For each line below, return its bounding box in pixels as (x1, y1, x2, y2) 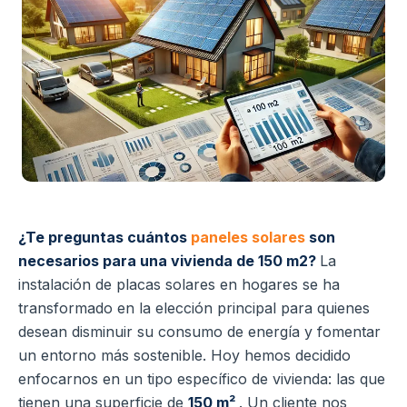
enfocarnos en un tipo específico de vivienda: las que (18, 370, 385, 389)
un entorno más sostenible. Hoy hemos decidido (18, 346, 351, 365)
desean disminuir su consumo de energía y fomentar (18, 323, 381, 342)
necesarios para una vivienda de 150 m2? (18, 252, 320, 271)
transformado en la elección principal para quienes (18, 299, 370, 318)
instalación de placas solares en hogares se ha (18, 275, 340, 294)
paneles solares (191, 228, 305, 247)
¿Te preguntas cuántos (18, 228, 191, 247)
